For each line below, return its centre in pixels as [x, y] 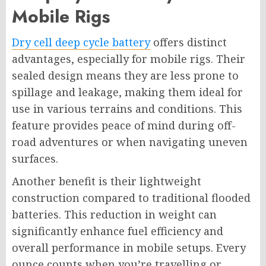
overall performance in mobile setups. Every [129, 248]
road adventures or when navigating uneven [130, 142]
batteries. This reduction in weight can [114, 215]
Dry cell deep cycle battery [81, 42]
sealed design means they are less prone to [125, 76]
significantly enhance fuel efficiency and [118, 231]
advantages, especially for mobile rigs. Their [129, 59]
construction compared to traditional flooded [131, 198]
